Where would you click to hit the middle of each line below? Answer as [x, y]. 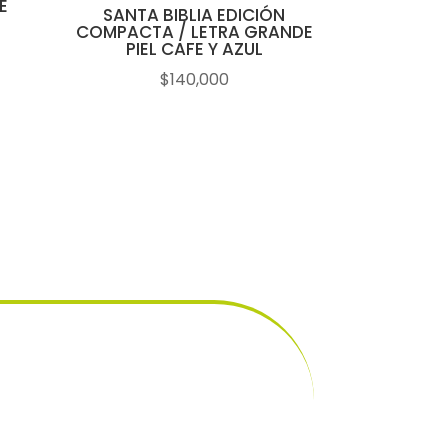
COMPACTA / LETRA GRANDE [194, 32]
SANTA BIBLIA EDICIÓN [194, 15]
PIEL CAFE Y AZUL [194, 49]
